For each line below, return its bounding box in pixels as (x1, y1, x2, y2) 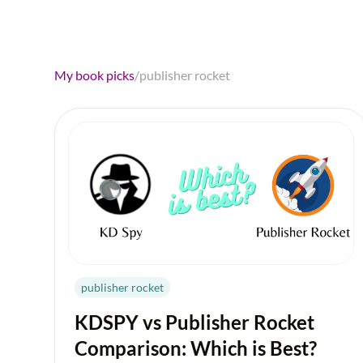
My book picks (54, 66, 135, 83)
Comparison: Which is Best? (75, 336, 318, 361)
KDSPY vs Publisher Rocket (75, 310, 315, 335)
